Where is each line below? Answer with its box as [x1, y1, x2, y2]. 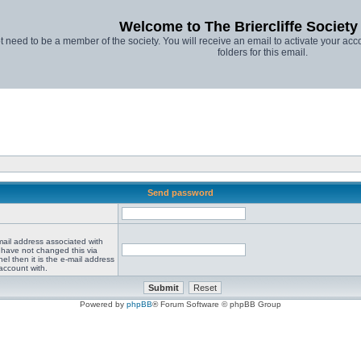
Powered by [80, 300, 127, 309]
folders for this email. [217, 47, 308, 58]
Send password [147, 188, 214, 197]
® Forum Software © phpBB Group [152, 300, 281, 309]
